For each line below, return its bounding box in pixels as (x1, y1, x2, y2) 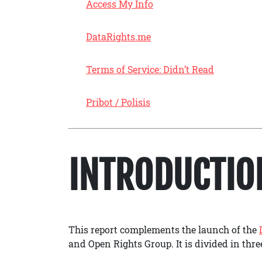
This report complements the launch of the (68, 223, 259, 236)
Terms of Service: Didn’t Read (86, 63, 214, 75)
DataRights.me (86, 30, 151, 43)
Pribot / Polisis (86, 96, 150, 108)
